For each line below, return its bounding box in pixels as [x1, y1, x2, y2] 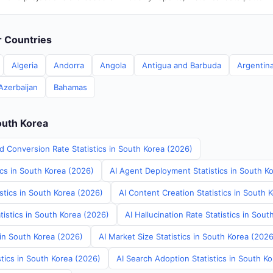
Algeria [12, 60, 38, 70]
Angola [100, 60, 126, 70]
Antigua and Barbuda [142, 60, 221, 70]
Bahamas [54, 82, 87, 92]
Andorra [54, 60, 84, 70]
